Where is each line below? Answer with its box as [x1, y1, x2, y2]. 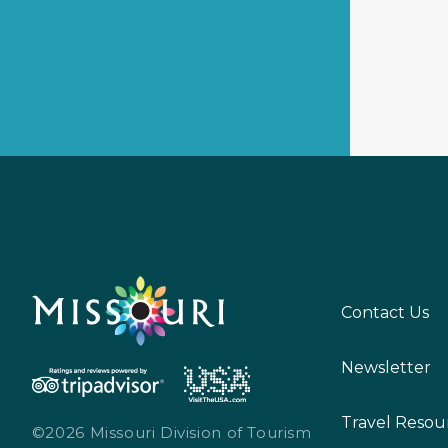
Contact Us [341, 303, 430, 322]
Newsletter [341, 358, 432, 377]
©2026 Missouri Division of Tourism [31, 423, 312, 443]
